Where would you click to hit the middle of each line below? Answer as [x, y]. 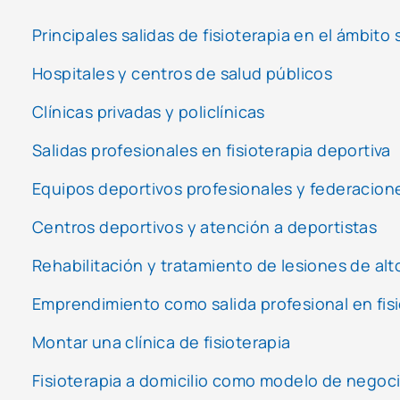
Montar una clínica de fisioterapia [162, 342]
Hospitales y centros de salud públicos [183, 73]
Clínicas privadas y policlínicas [149, 111]
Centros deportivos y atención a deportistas [205, 226]
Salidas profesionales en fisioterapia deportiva [212, 150]
